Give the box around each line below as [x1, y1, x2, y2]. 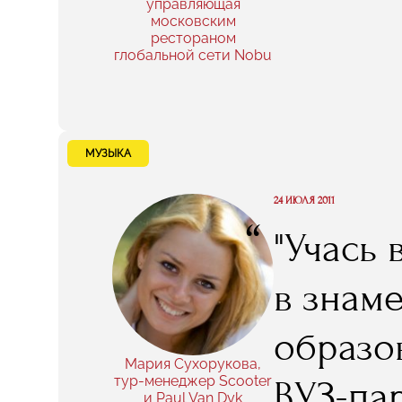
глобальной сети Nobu [114, 47, 272, 64]
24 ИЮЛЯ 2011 [274, 194, 335, 206]
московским [150, 13, 236, 30]
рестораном [150, 30, 236, 47]
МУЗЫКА [85, 147, 131, 160]
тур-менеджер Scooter [114, 372, 272, 389]
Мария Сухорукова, [125, 355, 261, 372]
